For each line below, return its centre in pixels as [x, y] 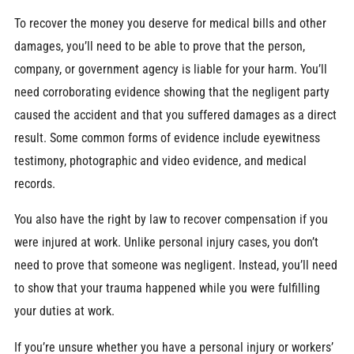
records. [34, 183]
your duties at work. [64, 311]
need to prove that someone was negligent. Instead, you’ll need [175, 265]
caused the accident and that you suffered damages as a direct [175, 115]
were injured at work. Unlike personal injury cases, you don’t [166, 243]
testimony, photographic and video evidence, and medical [160, 160]
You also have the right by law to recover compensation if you [171, 220]
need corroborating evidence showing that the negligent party [171, 92]
